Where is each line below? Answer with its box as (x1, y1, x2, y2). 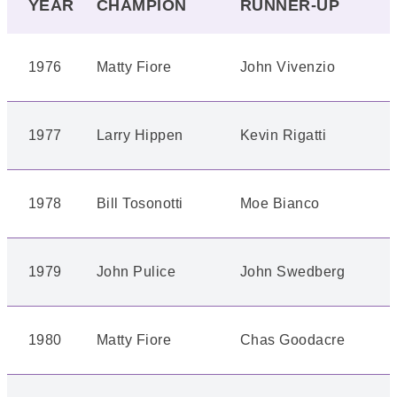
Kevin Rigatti (240, 128, 327, 143)
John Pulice (97, 264, 176, 279)
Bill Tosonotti (97, 196, 183, 211)
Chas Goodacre (240, 332, 346, 347)
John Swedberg (240, 264, 346, 279)
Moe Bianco (240, 196, 320, 211)
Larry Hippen (97, 128, 183, 143)
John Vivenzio (240, 59, 336, 74)
